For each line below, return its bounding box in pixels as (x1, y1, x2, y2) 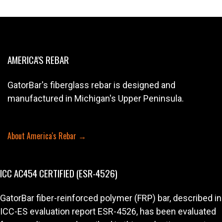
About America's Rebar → (7, 130, 86, 142)
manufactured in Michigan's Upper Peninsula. (7, 93, 184, 104)
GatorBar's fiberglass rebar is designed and (7, 79, 175, 90)
